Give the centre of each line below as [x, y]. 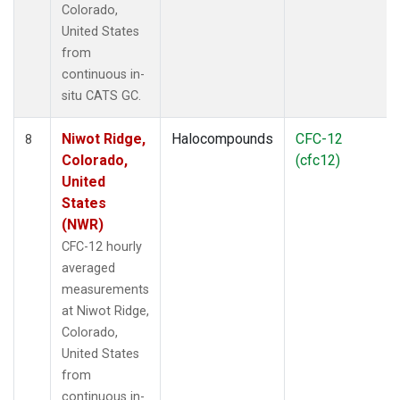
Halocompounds [222, 138]
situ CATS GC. [101, 96]
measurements [105, 289]
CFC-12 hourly [102, 246]
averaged [88, 268]
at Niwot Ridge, [105, 311]
